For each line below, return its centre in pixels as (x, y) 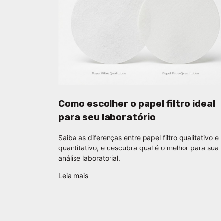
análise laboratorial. (89, 158)
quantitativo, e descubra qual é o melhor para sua (138, 147)
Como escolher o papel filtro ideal (137, 103)
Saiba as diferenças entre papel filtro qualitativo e (138, 137)
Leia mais (73, 175)
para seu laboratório (107, 117)
